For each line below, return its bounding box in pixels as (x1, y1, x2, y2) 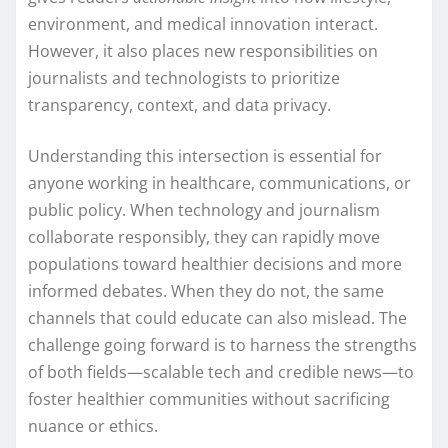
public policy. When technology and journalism (28, 198, 380, 221)
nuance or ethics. (28, 414, 158, 437)
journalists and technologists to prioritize (28, 66, 340, 89)
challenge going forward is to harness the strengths (28, 333, 417, 356)
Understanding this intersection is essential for (28, 144, 382, 167)
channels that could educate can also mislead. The (28, 306, 407, 329)
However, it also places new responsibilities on (28, 39, 378, 62)
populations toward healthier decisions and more (28, 252, 402, 275)
